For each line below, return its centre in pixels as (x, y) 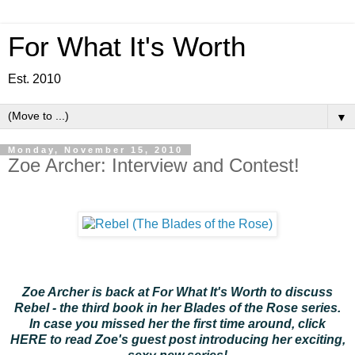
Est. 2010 (34, 79)
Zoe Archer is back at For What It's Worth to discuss (177, 292)
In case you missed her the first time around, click (177, 323)
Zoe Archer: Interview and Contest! (154, 165)
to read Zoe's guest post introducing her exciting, (196, 339)
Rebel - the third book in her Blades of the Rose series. (177, 307)
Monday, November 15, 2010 (95, 150)
